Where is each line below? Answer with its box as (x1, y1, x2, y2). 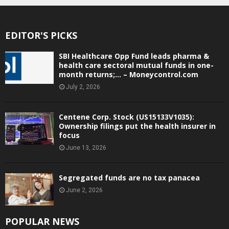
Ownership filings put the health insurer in (59, 121, 216, 131)
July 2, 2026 (66, 83, 100, 90)
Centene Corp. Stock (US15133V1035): (59, 111, 194, 122)
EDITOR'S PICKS (5, 29, 77, 41)
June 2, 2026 (66, 186, 103, 194)
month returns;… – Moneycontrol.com (59, 69, 198, 79)
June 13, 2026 (66, 144, 106, 151)
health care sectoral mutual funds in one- (59, 60, 214, 70)
